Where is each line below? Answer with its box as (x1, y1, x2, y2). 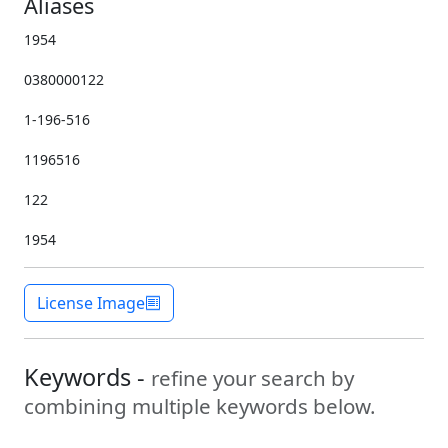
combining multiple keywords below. (24, 392, 376, 421)
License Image (37, 292, 145, 315)
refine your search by (151, 364, 354, 393)
